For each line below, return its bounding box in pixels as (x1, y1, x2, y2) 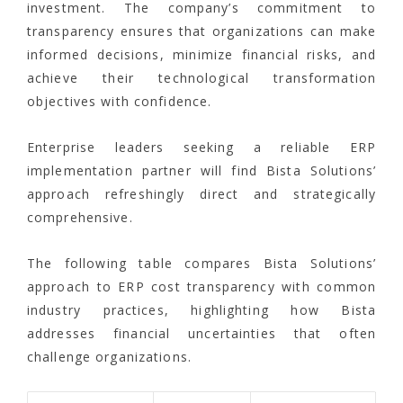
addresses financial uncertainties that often (27, 324, 376, 342)
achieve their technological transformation (27, 68, 376, 86)
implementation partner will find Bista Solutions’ (27, 161, 376, 179)
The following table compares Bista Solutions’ (27, 254, 376, 272)
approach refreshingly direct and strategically (27, 184, 376, 202)
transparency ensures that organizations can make (27, 22, 376, 40)
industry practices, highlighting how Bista (27, 300, 376, 318)
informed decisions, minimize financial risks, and (27, 45, 376, 63)
